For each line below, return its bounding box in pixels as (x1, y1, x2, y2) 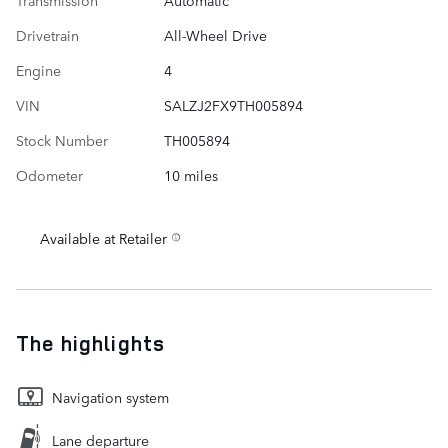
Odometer (16, 165, 83, 186)
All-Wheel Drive (163, 25, 267, 46)
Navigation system (52, 387, 169, 408)
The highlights (16, 329, 165, 358)
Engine (16, 60, 61, 81)
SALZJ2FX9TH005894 (163, 95, 303, 116)
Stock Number (16, 130, 108, 151)
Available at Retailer (40, 228, 167, 249)
